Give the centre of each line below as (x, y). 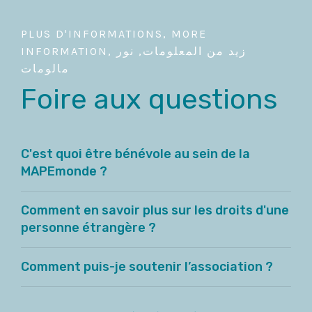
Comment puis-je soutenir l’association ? (147, 267)
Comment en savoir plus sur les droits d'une (155, 210)
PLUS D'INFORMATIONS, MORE (114, 34)
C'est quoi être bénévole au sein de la (135, 154)
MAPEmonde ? (64, 171)
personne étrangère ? (88, 228)
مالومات (45, 69)
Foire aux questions (149, 99)
